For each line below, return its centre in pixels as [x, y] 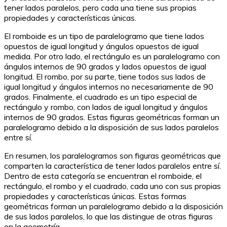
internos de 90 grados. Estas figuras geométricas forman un [112, 117]
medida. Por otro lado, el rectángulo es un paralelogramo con [112, 56]
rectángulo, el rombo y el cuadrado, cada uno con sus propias [112, 186]
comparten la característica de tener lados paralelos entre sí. [112, 165]
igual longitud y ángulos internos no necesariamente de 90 [109, 86]
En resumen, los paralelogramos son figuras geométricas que [112, 155]
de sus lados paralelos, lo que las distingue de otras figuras [108, 216]
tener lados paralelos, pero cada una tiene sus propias [100, 7]
